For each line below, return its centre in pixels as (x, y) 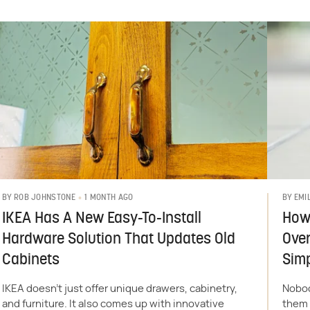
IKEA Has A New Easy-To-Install (101, 219)
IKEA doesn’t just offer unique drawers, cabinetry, (119, 289)
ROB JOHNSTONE (44, 198)
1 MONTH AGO (109, 198)
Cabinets (30, 260)
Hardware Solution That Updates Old (118, 239)
